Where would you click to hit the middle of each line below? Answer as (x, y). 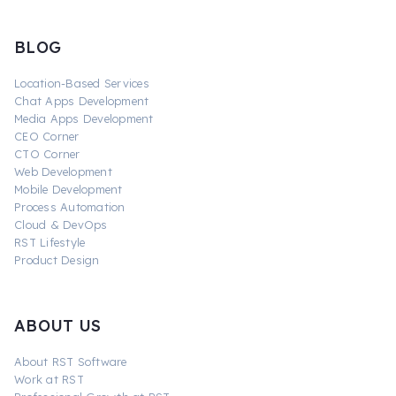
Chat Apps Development (82, 100)
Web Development (63, 171)
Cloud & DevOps (61, 224)
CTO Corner (47, 153)
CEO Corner (47, 136)
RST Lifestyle (50, 242)
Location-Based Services (82, 83)
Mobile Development (69, 189)
